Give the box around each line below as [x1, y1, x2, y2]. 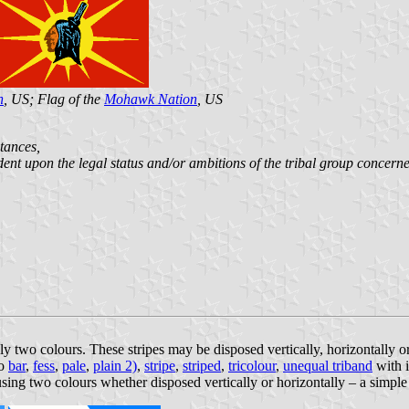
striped [183, 357, 221, 373]
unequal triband [283, 357, 372, 373]
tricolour [228, 357, 276, 373]
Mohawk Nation [104, 90, 197, 107]
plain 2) [93, 357, 137, 373]
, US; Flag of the [4, 90, 104, 107]
